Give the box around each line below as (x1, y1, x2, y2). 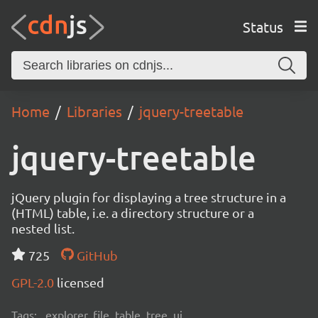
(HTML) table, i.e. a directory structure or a (11, 205, 254, 220)
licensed (57, 275, 104, 290)
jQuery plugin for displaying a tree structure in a (11, 190, 286, 204)
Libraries (67, 102, 122, 120)
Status (242, 17, 283, 35)
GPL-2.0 (11, 275, 57, 290)
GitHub (73, 248, 118, 263)
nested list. (11, 221, 75, 236)
